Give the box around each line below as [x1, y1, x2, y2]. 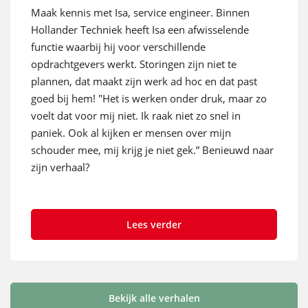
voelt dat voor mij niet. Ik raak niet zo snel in [31, 108, 241, 122]
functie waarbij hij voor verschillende [31, 39, 206, 54]
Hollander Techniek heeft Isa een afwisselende [31, 22, 249, 36]
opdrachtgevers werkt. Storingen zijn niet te [31, 56, 236, 71]
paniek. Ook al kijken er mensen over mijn [31, 125, 231, 140]
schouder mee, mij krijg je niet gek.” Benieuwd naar [31, 142, 274, 157]
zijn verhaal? [31, 159, 89, 174]
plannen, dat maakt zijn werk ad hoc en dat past [31, 74, 257, 88]
